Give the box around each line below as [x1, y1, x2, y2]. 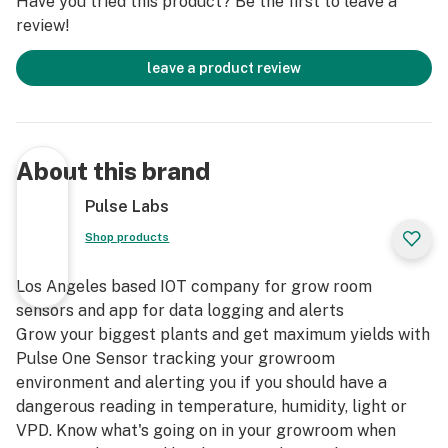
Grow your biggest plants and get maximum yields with [16, 325, 430, 344]
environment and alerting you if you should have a [16, 373, 387, 392]
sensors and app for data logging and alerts [16, 301, 344, 320]
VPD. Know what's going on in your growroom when [16, 421, 396, 440]
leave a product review [147, 60, 301, 76]
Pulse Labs [85, 197, 170, 216]
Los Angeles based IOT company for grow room [16, 277, 372, 296]
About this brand [16, 157, 210, 185]
